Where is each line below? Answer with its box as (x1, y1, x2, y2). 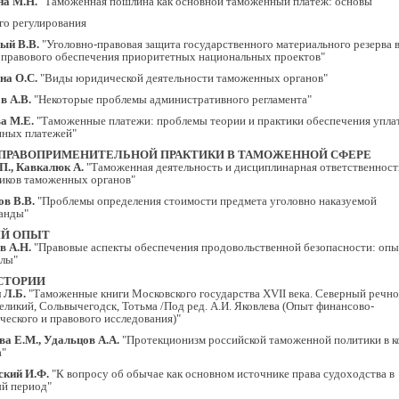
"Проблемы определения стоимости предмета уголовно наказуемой (35, 194, 377, 208)
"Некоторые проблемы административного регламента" (31, 93, 312, 106)
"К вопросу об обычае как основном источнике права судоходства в (49, 367, 395, 380)
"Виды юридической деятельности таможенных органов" (37, 71, 328, 85)
